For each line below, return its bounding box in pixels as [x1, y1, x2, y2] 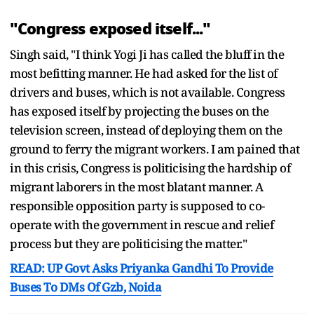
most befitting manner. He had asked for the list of [10, 64, 278, 81]
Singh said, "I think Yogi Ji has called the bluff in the [10, 46, 284, 62]
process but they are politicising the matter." [10, 235, 247, 252]
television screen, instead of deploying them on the [10, 121, 282, 138]
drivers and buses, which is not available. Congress [10, 83, 285, 100]
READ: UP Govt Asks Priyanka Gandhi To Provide [10, 259, 273, 276]
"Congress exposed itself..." [10, 16, 211, 41]
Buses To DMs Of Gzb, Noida [10, 278, 161, 295]
